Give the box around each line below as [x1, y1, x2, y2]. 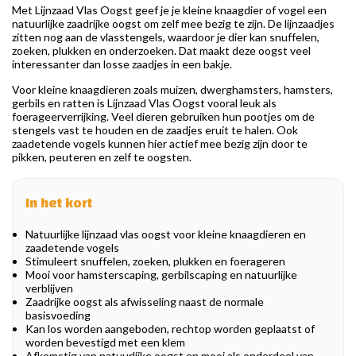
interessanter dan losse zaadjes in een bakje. [12, 57, 232, 72]
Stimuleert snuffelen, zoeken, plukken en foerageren [25, 254, 285, 269]
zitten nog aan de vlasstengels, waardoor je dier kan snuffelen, [12, 30, 319, 44]
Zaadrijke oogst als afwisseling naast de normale [25, 295, 264, 309]
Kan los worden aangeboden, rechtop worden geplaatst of [25, 322, 315, 336]
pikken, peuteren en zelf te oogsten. [12, 150, 192, 164]
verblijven [25, 281, 73, 296]
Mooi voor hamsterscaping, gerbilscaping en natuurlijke [25, 268, 297, 282]
